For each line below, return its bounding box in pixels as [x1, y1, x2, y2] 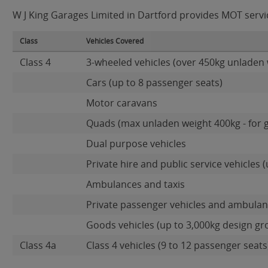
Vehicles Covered [86, 36, 144, 46]
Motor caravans [86, 96, 157, 109]
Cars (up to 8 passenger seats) [86, 76, 223, 89]
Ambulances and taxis [86, 178, 185, 191]
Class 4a [20, 239, 56, 252]
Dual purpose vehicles [86, 137, 186, 150]
